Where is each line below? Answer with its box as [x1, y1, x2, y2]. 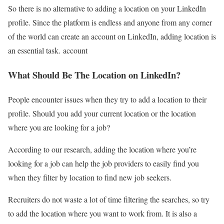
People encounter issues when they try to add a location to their [8, 93, 206, 104]
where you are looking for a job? [8, 121, 112, 132]
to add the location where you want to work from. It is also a [8, 207, 197, 218]
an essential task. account [8, 45, 87, 56]
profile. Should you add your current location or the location [8, 107, 196, 118]
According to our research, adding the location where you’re [8, 143, 196, 154]
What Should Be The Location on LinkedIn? [8, 68, 183, 82]
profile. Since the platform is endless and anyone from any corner [8, 17, 212, 28]
